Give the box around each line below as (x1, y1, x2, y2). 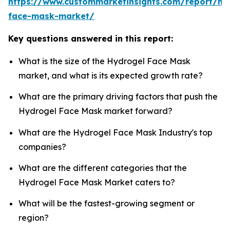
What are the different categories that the (18, 162, 187, 173)
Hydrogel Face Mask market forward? (18, 106, 172, 117)
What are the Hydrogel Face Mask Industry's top (18, 127, 213, 138)
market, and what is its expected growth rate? (18, 70, 203, 81)
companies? (18, 141, 66, 152)
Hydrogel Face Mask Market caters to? (18, 177, 175, 187)
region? (18, 213, 49, 223)
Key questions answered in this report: (8, 33, 173, 44)
